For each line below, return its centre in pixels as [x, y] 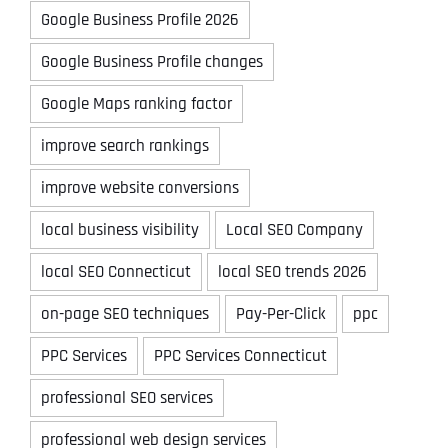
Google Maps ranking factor [136, 103]
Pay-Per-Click [281, 313]
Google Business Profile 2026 [140, 19]
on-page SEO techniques [125, 313]
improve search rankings [125, 145]
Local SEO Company [294, 229]
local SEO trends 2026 [292, 271]
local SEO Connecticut [116, 271]
